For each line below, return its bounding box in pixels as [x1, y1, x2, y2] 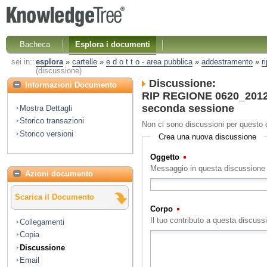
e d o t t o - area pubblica [105, 57, 193, 67]
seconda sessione [142, 103, 234, 115]
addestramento [201, 57, 253, 67]
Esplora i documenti [75, 39, 151, 49]
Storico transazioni [20, 116, 84, 126]
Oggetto [150, 153, 180, 162]
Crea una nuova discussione [158, 132, 256, 141]
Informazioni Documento [25, 80, 117, 89]
